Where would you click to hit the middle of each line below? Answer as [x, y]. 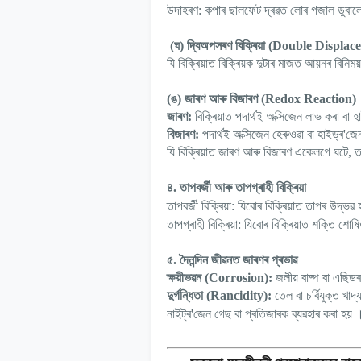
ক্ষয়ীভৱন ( [188, 278]
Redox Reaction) [311, 99]
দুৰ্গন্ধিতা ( [189, 296]
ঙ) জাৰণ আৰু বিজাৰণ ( [218, 99]
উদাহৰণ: [184, 10]
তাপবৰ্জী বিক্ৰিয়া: [201, 206]
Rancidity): [241, 296]
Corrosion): [241, 278]
